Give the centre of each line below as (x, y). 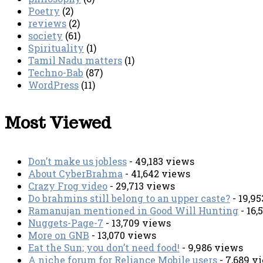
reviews (47, 23)
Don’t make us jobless (77, 161)
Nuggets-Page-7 (66, 222)
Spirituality (56, 48)
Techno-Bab (56, 73)
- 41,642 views (156, 173)
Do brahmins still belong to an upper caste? (129, 198)
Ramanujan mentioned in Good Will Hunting (133, 210)
